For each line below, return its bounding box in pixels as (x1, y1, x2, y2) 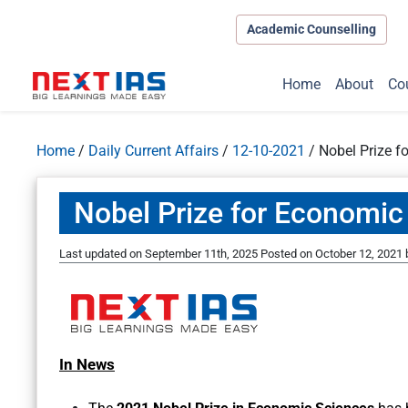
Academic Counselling (246, 21, 376, 36)
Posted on (260, 247, 315, 261)
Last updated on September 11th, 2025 (59, 247, 260, 261)
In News (59, 355, 115, 374)
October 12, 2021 (315, 247, 403, 261)
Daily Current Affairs (88, 142, 219, 160)
